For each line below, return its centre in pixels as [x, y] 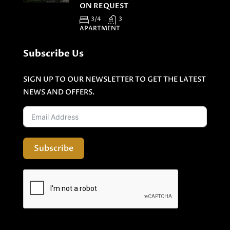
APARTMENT [100, 28]
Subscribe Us [53, 54]
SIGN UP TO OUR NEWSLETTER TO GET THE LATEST [114, 79]
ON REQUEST [104, 6]
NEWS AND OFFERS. [59, 92]
